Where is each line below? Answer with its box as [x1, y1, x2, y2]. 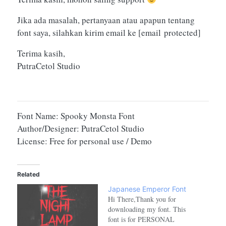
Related [17, 171, 40, 179]
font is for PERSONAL [108, 214, 175, 224]
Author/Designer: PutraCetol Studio [17, 123, 144, 135]
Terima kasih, [17, 47, 65, 60]
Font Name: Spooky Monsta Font [17, 110, 135, 122]
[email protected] [138, 27, 201, 39]
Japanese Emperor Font [108, 185, 186, 194]
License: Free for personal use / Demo [17, 135, 152, 147]
